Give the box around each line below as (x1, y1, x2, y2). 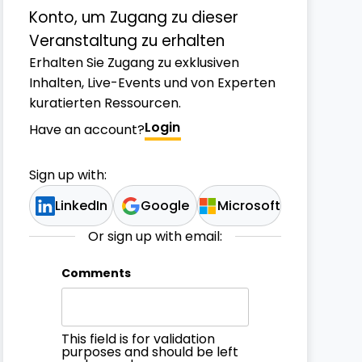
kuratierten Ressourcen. (29, 96, 181, 110)
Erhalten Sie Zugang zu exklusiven (29, 56, 239, 69)
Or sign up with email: (88, 229, 222, 243)
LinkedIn (54, 199, 107, 213)
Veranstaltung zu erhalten (29, 32, 225, 49)
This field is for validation (61, 332, 215, 346)
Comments (61, 267, 131, 280)
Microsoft (217, 199, 280, 213)
